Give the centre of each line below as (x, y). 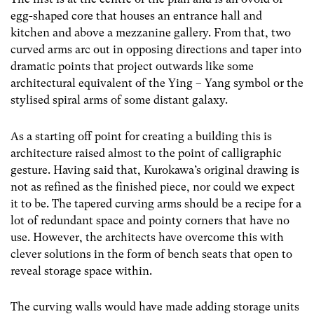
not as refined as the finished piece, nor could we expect (153, 186)
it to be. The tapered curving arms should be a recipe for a (156, 203)
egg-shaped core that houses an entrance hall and (136, 16)
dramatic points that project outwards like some (132, 67)
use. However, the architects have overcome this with (147, 237)
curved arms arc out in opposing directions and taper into (156, 50)
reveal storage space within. (81, 271)
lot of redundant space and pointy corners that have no (150, 220)
